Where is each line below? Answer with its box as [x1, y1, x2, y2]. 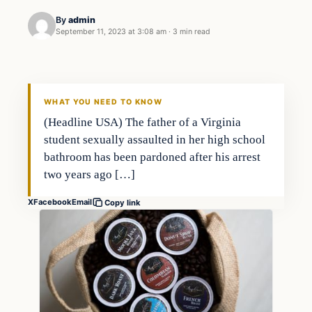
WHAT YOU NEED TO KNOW [44, 97, 162, 107]
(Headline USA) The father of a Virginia [44, 115, 242, 129]
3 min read [173, 27, 210, 37]
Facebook [33, 197, 72, 208]
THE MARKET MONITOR [34, 83, 127, 91]
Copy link [104, 197, 141, 208]
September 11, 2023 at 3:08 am [56, 27, 166, 37]
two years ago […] [44, 167, 136, 181]
